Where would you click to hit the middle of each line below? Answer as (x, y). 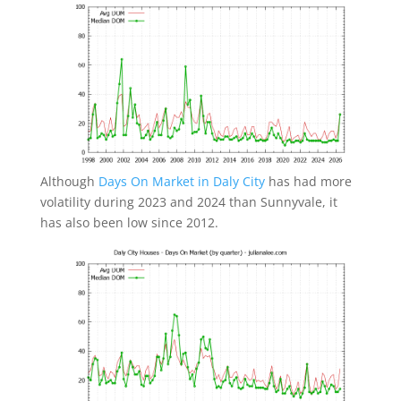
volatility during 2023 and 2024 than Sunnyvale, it (188, 201)
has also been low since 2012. (129, 222)
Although (69, 181)
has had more (308, 181)
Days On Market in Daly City (181, 181)
